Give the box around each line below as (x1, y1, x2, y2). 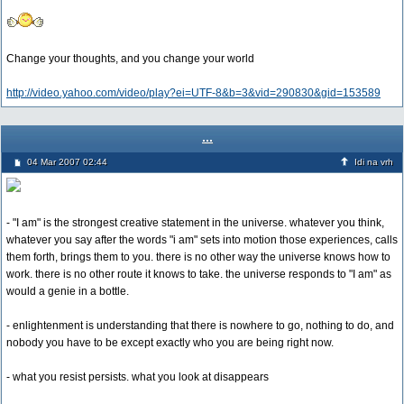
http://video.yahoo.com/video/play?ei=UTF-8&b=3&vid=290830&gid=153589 (6, 87, 381, 99)
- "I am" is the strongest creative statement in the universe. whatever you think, (6, 216, 384, 229)
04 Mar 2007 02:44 (27, 157, 107, 167)
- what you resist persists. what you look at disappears (6, 371, 269, 383)
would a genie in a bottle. (6, 285, 129, 298)
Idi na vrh (354, 157, 393, 167)
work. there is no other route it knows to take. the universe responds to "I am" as (6, 268, 391, 280)
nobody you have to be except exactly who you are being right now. (6, 336, 334, 349)
